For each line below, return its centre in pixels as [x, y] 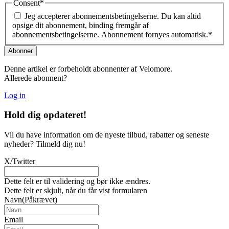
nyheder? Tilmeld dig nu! [45, 144]
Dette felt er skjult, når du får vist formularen [76, 191]
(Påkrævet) [40, 200]
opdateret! [65, 115]
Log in [15, 95]
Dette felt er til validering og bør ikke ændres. [77, 181]
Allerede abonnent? [36, 78]
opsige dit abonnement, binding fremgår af [81, 25]
